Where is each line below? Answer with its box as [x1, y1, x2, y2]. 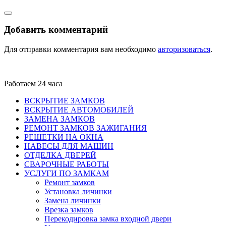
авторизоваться [158, 45, 210, 54]
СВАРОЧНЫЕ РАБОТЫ [24, 160, 109, 169]
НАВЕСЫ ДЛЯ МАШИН [24, 142, 114, 151]
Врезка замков [44, 205, 93, 214]
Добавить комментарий [4, 24, 108, 35]
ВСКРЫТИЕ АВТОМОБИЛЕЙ [24, 105, 134, 115]
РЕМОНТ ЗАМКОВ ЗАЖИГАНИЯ [24, 124, 147, 133]
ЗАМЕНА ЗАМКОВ [24, 115, 95, 124]
